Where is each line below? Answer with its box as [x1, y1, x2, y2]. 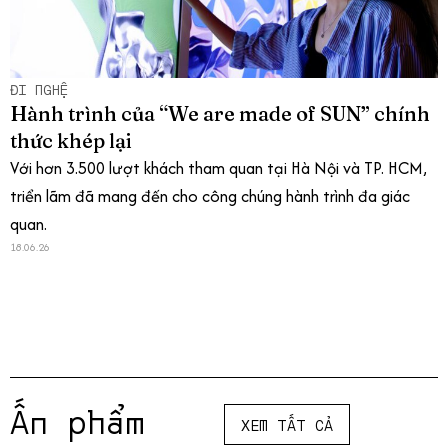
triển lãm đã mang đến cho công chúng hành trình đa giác [10, 184, 410, 209]
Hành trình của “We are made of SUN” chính [10, 101, 430, 127]
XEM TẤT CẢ [241, 414, 333, 436]
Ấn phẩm [10, 397, 144, 444]
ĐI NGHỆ [10, 79, 68, 100]
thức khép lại [10, 128, 132, 154]
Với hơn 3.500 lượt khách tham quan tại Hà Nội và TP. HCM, [10, 156, 427, 181]
